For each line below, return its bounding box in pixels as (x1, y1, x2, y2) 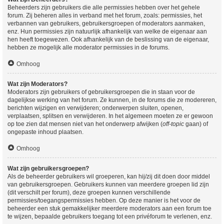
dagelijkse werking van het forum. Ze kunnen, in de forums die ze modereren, (7, 96, 216, 103)
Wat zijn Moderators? (7, 80, 67, 87)
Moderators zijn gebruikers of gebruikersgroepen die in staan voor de (7, 88, 195, 95)
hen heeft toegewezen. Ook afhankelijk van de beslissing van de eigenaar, (7, 36, 209, 43)
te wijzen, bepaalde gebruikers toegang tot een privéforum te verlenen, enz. (7, 213, 212, 220)
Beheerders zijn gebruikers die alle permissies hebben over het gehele (7, 4, 200, 11)
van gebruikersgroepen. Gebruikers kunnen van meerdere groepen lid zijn (7, 181, 209, 188)
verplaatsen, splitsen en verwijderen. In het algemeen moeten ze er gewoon (7, 112, 213, 119)
